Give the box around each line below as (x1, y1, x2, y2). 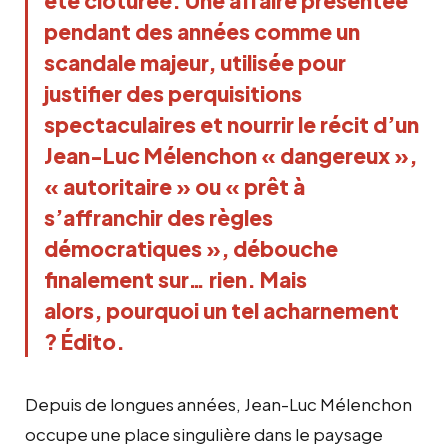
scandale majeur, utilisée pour (44, 48, 346, 76)
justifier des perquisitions (44, 79, 302, 107)
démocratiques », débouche (44, 234, 338, 262)
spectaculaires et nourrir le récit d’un (44, 110, 419, 138)
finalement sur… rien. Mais (44, 265, 307, 293)
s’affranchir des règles (44, 203, 273, 231)
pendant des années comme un (44, 17, 360, 45)
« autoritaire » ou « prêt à (44, 172, 305, 200)
